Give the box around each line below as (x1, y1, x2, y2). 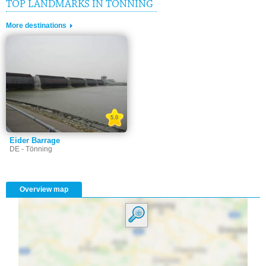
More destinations (6, 21, 66, 30)
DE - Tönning (9, 144, 52, 153)
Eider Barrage (9, 135, 60, 145)
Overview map (20, 185, 68, 194)
